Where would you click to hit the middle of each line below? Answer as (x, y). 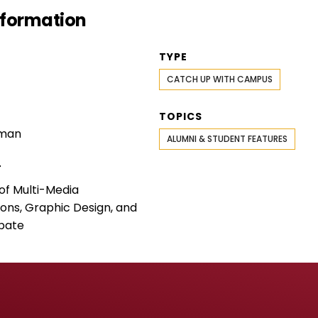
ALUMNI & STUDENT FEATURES (227, 138)
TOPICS (181, 116)
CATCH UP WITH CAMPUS (220, 79)
